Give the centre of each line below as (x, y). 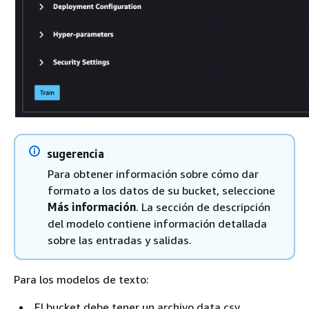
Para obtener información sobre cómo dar (153, 173)
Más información (92, 207)
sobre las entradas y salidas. (121, 240)
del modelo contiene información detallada (157, 223)
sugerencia (76, 153)
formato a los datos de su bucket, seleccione (161, 190)
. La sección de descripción (203, 207)
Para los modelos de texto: (81, 279)
